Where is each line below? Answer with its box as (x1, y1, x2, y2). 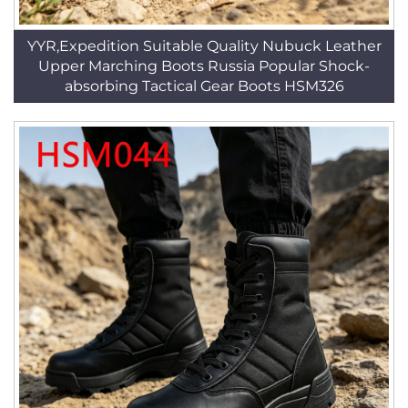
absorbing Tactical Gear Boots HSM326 (64, 77, 344, 95)
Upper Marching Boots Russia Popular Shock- (38, 57, 370, 75)
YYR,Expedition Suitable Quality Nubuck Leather (26, 37, 382, 55)
